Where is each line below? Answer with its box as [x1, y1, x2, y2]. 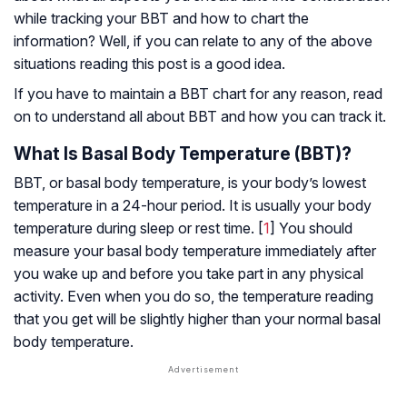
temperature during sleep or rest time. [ [14, 219, 263, 238]
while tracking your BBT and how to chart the [14, 9, 309, 28]
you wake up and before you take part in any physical [14, 264, 363, 283]
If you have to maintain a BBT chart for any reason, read [14, 84, 382, 104]
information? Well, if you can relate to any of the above [14, 32, 372, 51]
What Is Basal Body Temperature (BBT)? [14, 143, 352, 165]
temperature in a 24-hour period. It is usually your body [14, 196, 372, 215]
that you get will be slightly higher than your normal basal [14, 310, 381, 329]
